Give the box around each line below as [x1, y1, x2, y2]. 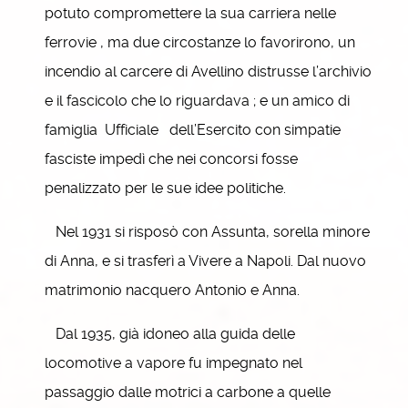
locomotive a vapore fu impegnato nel [45, 354, 302, 372]
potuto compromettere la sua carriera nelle [45, 5, 336, 22]
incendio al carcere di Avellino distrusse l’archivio [45, 63, 372, 80]
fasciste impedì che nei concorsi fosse [45, 150, 298, 168]
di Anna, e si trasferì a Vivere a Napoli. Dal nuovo [45, 252, 366, 270]
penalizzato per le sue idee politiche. [45, 179, 286, 197]
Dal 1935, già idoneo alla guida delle [45, 325, 295, 342]
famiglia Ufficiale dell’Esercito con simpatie [45, 121, 341, 138]
